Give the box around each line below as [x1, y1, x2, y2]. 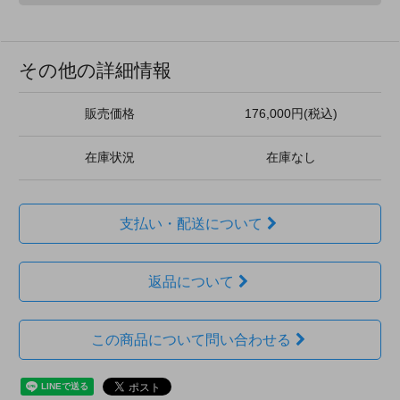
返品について [147, 273, 234, 289]
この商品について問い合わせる [90, 331, 291, 347]
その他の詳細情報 [19, 59, 171, 80]
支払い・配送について [119, 215, 262, 231]
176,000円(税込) [244, 106, 337, 121]
